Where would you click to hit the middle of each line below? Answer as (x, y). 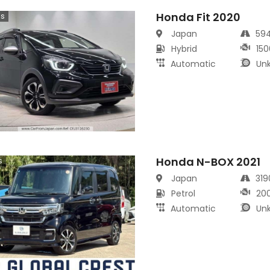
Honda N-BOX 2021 (209, 162)
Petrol (184, 194)
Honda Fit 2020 (199, 17)
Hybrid (184, 49)
